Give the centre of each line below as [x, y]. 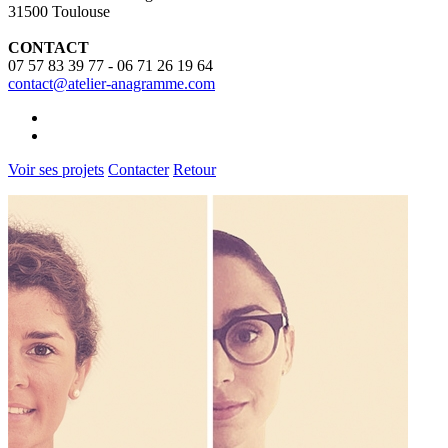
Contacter [138, 169]
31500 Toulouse [59, 11]
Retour [194, 169]
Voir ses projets [56, 169]
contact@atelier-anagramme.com [111, 83]
